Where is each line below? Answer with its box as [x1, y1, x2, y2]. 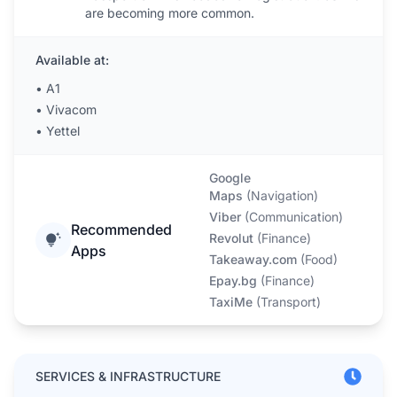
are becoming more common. [85, 5, 254, 20]
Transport [260, 294, 316, 309]
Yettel [46, 123, 80, 138]
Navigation [250, 188, 314, 203]
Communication [248, 209, 339, 224]
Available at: [35, 52, 109, 67]
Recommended [70, 221, 172, 238]
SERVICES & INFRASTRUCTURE [35, 369, 221, 384]
